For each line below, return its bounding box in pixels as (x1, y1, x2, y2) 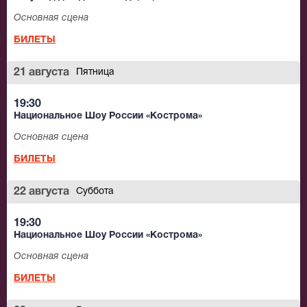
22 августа (14, 187, 69, 197)
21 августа (14, 68, 69, 78)
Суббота (76, 187, 114, 197)
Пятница (76, 68, 114, 77)
